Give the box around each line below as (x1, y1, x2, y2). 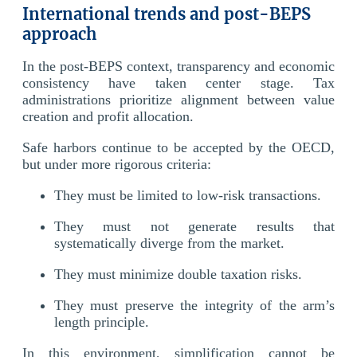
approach (22, 23, 96, 44)
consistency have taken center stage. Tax (22, 74, 335, 91)
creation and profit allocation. (22, 108, 194, 124)
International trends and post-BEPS (22, 3, 311, 24)
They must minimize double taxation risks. (54, 265, 302, 282)
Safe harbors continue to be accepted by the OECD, (22, 139, 335, 155)
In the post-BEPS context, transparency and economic (22, 57, 335, 74)
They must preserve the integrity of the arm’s (54, 296, 335, 313)
